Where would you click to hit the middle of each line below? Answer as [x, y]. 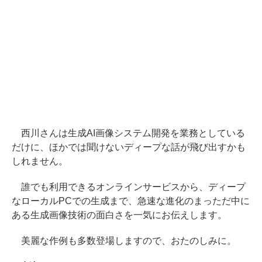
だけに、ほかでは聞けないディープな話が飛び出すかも [129, 147]
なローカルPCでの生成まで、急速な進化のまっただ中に [131, 201]
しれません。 [40, 161]
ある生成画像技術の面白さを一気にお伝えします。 [119, 215]
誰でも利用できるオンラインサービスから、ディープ [129, 187]
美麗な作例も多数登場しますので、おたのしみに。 [124, 240]
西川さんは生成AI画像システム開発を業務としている [128, 133]
